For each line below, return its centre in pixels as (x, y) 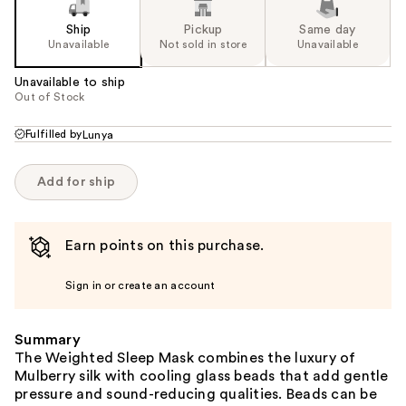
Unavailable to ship (70, 82)
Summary (48, 339)
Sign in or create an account (140, 285)
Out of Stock (50, 97)
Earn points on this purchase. (165, 245)
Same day (328, 29)
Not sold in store (203, 44)
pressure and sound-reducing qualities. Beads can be (196, 394)
